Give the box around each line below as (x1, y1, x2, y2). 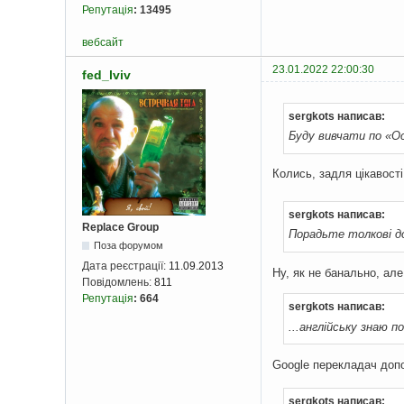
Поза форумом (94, 239, 164, 251)
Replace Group (82, 220, 159, 234)
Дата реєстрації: (82, 259, 169, 272)
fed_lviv (82, 67, 131, 82)
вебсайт (82, 35, 124, 49)
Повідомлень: (82, 275, 154, 289)
